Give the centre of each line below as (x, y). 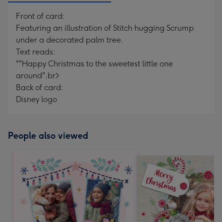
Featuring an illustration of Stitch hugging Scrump (105, 28)
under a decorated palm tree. (70, 40)
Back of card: (40, 87)
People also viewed (48, 136)
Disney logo (36, 99)
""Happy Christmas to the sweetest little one (94, 64)
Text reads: (36, 52)
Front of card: (40, 16)
